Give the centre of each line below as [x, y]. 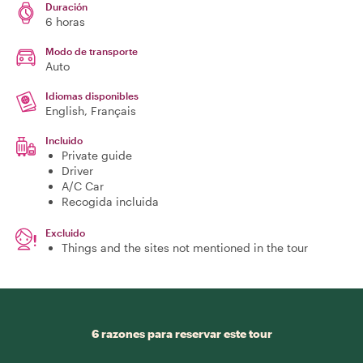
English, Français [91, 111]
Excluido [65, 233]
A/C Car [83, 186]
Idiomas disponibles [92, 96]
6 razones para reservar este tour [181, 333]
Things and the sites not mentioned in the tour [185, 248]
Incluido [64, 140]
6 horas [65, 21]
